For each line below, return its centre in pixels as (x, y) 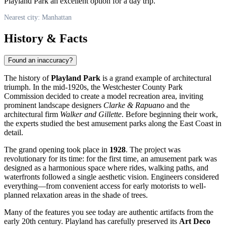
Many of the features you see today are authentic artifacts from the (109, 212)
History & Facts (46, 38)
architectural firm (32, 115)
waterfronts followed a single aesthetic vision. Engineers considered (111, 177)
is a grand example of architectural (156, 78)
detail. (14, 133)
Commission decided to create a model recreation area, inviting (104, 96)
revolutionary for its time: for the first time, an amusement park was (110, 159)
